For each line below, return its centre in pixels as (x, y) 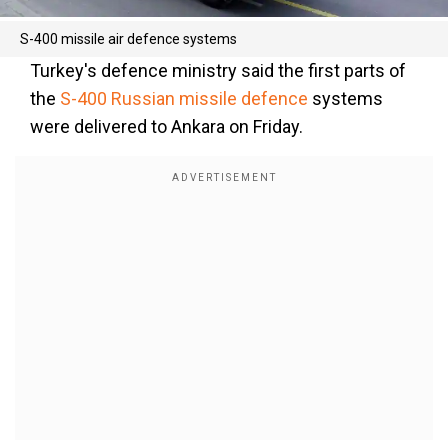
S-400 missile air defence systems (128, 39)
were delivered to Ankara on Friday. (166, 127)
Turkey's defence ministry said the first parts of (218, 71)
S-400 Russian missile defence (184, 99)
